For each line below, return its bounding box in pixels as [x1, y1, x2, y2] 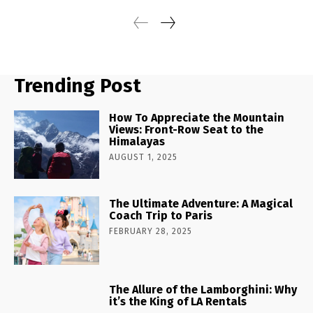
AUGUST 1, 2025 [109, 152, 178, 163]
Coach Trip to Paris [109, 209, 213, 223]
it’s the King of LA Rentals [109, 295, 247, 308]
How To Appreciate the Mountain [109, 111, 285, 125]
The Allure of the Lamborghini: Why [109, 283, 298, 296]
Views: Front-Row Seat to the [109, 123, 264, 137]
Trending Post [14, 74, 141, 98]
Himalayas [109, 135, 166, 149]
